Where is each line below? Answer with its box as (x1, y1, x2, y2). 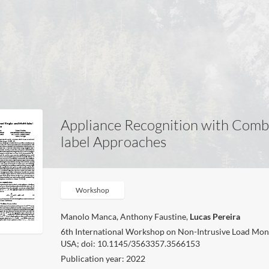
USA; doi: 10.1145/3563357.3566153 (61, 238, 201, 249)
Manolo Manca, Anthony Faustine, (61, 211, 190, 222)
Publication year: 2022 (61, 253, 146, 264)
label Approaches (61, 133, 167, 151)
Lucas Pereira (190, 211, 241, 222)
